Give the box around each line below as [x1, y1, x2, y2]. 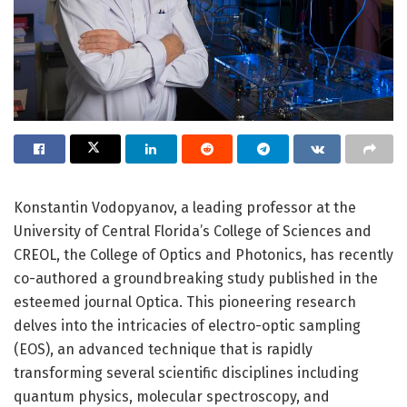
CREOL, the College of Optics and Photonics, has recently [14, 245, 393, 263]
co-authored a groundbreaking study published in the [14, 269, 378, 287]
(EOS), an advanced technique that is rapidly [14, 340, 313, 358]
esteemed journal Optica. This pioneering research [14, 293, 356, 311]
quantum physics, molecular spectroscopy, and [14, 387, 330, 405]
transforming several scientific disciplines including [14, 363, 359, 382]
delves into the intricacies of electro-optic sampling [14, 316, 361, 334]
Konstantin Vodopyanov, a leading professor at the [14, 198, 356, 216]
